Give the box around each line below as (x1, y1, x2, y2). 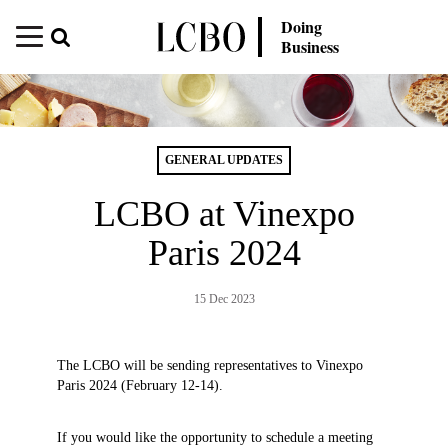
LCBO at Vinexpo (93, 193, 355, 234)
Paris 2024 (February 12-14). (56, 377, 223, 393)
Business (281, 35, 340, 58)
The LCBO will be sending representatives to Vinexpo (56, 357, 363, 373)
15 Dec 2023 (193, 291, 255, 306)
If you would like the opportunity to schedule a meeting (56, 429, 373, 445)
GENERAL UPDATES (165, 152, 283, 167)
